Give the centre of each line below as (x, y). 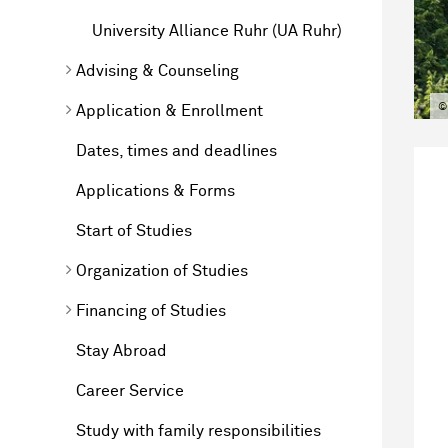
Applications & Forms (155, 190)
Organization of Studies (162, 270)
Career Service (130, 390)
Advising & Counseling (157, 70)
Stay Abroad (121, 350)
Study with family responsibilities (198, 430)
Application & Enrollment (169, 110)
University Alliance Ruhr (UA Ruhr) (217, 30)
